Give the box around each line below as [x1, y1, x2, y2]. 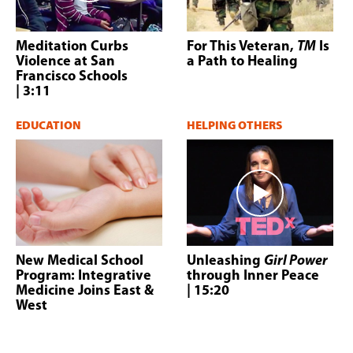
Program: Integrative [16, 269, 151, 284]
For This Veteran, [187, 39, 297, 55]
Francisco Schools [16, 69, 128, 85]
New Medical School [16, 254, 143, 269]
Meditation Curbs [16, 39, 128, 55]
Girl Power [264, 254, 328, 269]
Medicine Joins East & [16, 284, 154, 299]
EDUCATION [16, 120, 81, 132]
